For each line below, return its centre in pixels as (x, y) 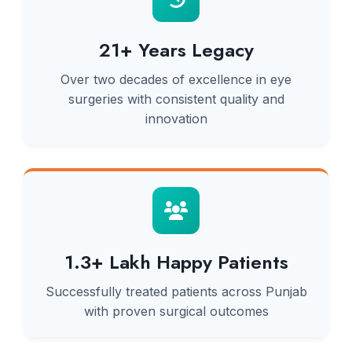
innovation (176, 119)
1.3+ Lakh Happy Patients (176, 262)
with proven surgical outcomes (176, 311)
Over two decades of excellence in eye (176, 79)
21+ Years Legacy (176, 50)
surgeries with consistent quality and (176, 99)
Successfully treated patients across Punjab (176, 291)
